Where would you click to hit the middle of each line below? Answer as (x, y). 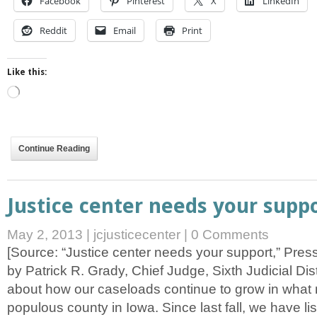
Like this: (27, 73)
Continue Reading (54, 149)
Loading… (39, 92)
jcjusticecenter (137, 235)
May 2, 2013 (47, 235)
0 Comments (230, 235)
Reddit (53, 31)
